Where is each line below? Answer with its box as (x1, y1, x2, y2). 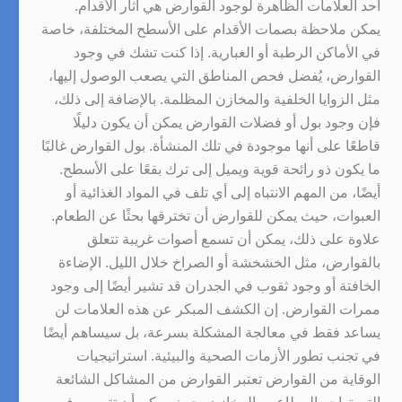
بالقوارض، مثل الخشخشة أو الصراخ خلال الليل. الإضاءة (58, 254, 380, 270)
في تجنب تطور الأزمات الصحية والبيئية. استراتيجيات (76, 347, 380, 363)
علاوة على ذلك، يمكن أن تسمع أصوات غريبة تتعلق (87, 231, 380, 247)
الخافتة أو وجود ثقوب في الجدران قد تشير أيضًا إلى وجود (50, 277, 380, 293)
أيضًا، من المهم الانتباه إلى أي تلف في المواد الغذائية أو (66, 184, 380, 200)
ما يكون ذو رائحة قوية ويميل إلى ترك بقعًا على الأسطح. (59, 161, 380, 177)
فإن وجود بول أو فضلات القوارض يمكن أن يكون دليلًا (73, 114, 380, 130)
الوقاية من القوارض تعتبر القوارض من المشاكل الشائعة (56, 371, 380, 387)
